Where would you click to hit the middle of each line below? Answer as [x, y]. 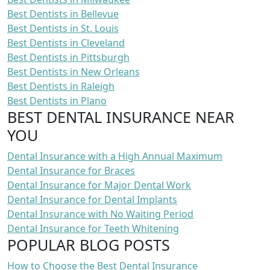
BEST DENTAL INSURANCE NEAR [121, 117]
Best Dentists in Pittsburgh [68, 57]
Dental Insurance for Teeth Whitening [93, 228]
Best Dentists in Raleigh [61, 86]
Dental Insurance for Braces [71, 170]
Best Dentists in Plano [57, 100]
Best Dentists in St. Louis [63, 28]
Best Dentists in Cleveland [66, 42]
